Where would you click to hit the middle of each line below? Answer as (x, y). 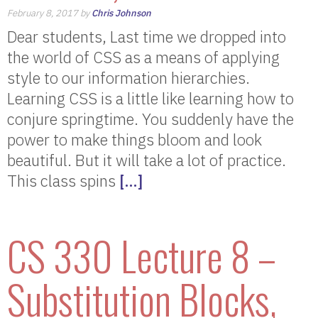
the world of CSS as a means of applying (143, 57)
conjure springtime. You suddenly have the (150, 119)
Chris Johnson (121, 13)
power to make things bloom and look (135, 139)
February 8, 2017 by (49, 13)
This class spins (63, 181)
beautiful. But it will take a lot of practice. (147, 160)
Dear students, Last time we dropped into (147, 37)
